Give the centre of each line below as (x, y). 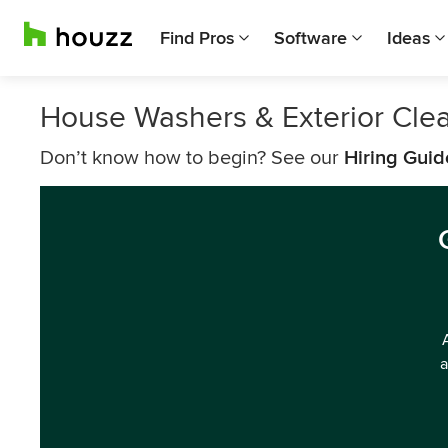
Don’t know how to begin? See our (192, 158)
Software (310, 38)
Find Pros (197, 38)
